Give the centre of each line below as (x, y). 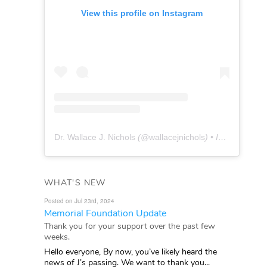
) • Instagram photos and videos (212, 137)
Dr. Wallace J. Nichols (95, 137)
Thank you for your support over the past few (130, 226)
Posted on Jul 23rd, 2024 (79, 201)
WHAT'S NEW (75, 182)
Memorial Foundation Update (105, 213)
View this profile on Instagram (142, 13)
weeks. (57, 237)
